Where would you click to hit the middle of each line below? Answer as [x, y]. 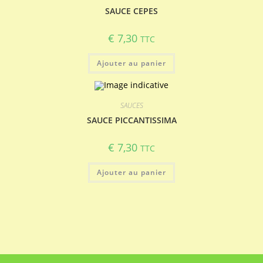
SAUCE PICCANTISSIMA [131, 120]
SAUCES [131, 105]
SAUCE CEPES [131, 11]
